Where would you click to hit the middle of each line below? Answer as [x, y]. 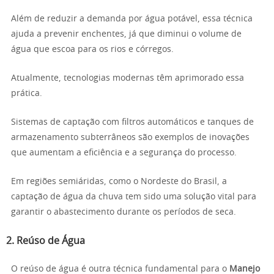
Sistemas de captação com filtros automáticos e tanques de [132, 122]
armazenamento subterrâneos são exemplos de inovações [130, 138]
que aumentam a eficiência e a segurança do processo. [124, 153]
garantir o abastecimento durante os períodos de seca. [124, 212]
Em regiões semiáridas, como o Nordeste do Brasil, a [119, 182]
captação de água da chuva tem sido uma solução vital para [134, 197]
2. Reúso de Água [46, 241]
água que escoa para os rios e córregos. [92, 50]
